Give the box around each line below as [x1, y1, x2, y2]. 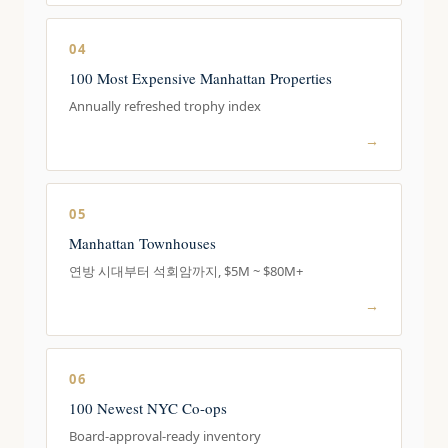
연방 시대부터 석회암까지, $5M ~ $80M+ [69, 262, 304, 280]
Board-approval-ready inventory [69, 427, 262, 445]
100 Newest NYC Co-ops [69, 398, 228, 418]
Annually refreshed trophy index [69, 97, 262, 115]
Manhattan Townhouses [69, 233, 217, 253]
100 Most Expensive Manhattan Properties [69, 68, 333, 88]
